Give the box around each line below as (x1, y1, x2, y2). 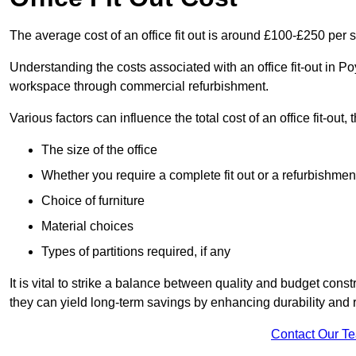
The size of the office (41, 143, 157, 157)
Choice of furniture (41, 194, 145, 208)
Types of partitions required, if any (41, 245, 230, 259)
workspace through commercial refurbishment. (10, 79, 269, 94)
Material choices (41, 219, 133, 234)
